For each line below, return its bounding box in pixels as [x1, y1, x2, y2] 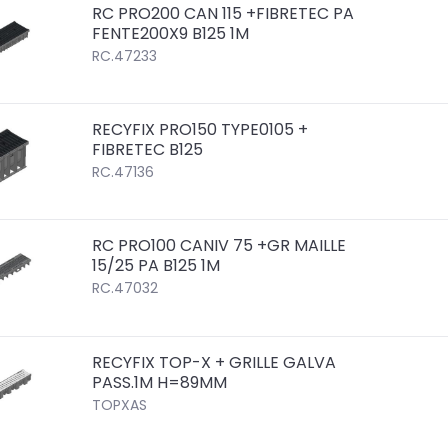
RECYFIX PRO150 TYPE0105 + [92, 118, 309, 142]
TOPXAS [92, 394, 148, 415]
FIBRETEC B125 [92, 138, 204, 162]
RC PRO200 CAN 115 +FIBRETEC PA [92, 2, 355, 26]
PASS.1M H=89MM [92, 370, 228, 394]
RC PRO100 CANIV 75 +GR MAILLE [92, 234, 347, 258]
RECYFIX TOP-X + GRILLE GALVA [92, 350, 337, 374]
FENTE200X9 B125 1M [92, 22, 250, 46]
